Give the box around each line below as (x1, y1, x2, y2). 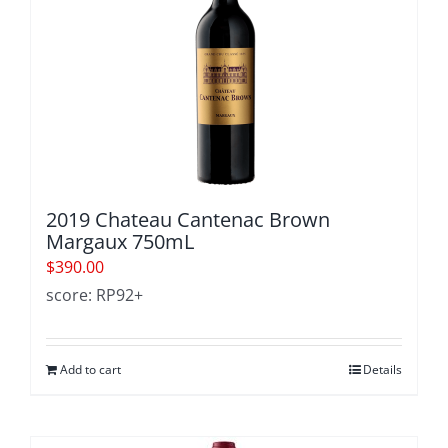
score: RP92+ (46, 284, 143, 306)
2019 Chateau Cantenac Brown (46, 206, 330, 233)
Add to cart (60, 361, 121, 378)
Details (363, 361, 402, 378)
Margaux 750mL (46, 228, 194, 255)
